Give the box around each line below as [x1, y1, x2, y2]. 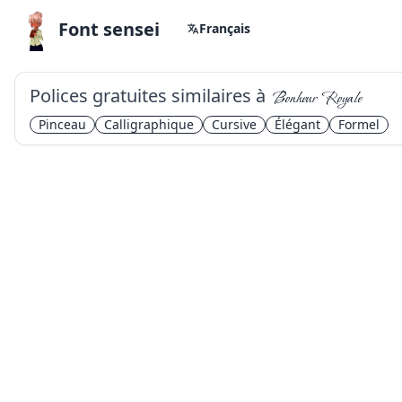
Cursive [212, 116, 257, 133]
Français [199, 20, 250, 37]
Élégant [275, 116, 320, 133]
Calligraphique [104, 116, 194, 133]
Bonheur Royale [273, 86, 362, 106]
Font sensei [58, 17, 160, 41]
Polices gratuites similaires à [30, 83, 266, 108]
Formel [338, 116, 380, 133]
